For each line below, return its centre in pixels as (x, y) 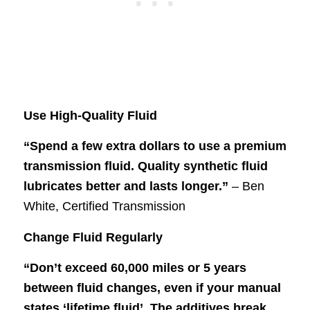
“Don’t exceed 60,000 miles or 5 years (135, 267)
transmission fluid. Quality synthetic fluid (145, 166)
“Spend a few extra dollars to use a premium (155, 146)
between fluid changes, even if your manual (152, 288)
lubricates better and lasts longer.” (126, 186)
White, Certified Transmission (104, 207)
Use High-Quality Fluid (90, 115)
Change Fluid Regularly (93, 237)
